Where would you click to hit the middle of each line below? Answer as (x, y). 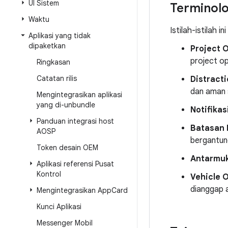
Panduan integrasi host (75, 121)
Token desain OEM (67, 148)
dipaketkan (47, 46)
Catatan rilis (57, 78)
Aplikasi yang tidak (60, 36)
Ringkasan (53, 62)
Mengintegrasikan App (74, 190)
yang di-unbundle (66, 105)
